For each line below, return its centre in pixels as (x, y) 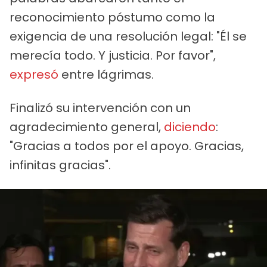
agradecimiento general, (87, 127)
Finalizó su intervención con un (100, 108)
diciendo (190, 127)
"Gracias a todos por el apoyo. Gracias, (127, 146)
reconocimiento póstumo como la (112, 17)
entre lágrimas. (106, 74)
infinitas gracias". (60, 165)
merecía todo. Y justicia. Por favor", (113, 55)
